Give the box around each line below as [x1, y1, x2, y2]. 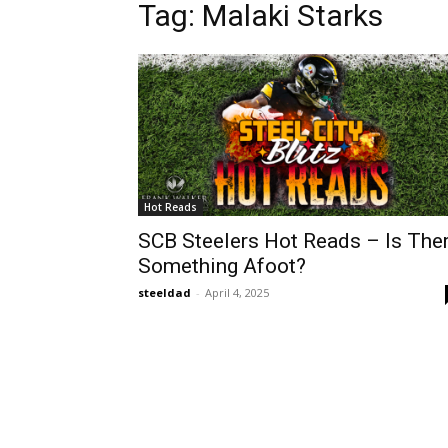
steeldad [138, 285, 191, 300]
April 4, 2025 [205, 285, 269, 300]
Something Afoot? [138, 254, 306, 278]
